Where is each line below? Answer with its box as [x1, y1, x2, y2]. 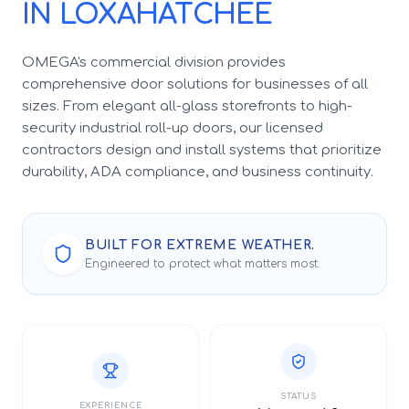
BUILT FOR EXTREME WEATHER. [85, 238, 316, 253]
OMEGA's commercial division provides [22, 55, 286, 71]
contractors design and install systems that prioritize [22, 142, 382, 159]
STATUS [280, 392, 317, 402]
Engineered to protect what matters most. [85, 257, 320, 271]
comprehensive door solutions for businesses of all [22, 77, 368, 93]
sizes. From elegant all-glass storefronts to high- [22, 99, 352, 115]
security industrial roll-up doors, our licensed [22, 121, 323, 137]
